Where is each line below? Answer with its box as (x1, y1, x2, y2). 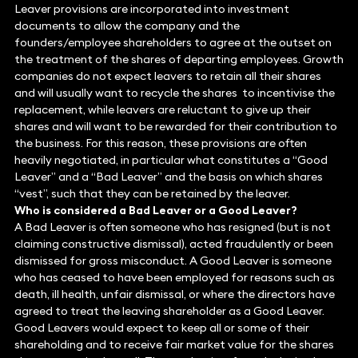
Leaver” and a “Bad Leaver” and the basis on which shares (14, 169, 323, 185)
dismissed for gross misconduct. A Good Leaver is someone (14, 253, 332, 268)
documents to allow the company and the (14, 18, 240, 34)
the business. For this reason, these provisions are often (14, 136, 307, 151)
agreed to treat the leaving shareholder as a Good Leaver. (14, 304, 324, 319)
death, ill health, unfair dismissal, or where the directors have (14, 287, 335, 302)
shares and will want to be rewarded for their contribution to (14, 119, 337, 134)
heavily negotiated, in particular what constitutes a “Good (14, 153, 328, 168)
